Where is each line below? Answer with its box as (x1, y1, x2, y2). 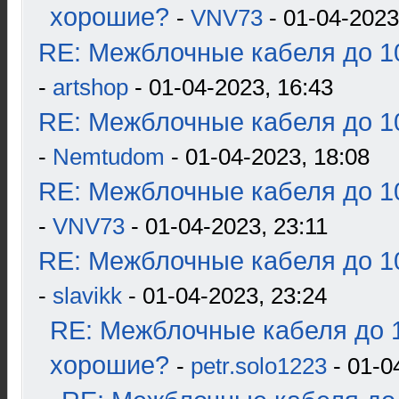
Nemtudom (53, 143, 165, 170)
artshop (53, 74, 128, 101)
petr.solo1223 (191, 353, 327, 379)
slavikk (53, 282, 122, 309)
